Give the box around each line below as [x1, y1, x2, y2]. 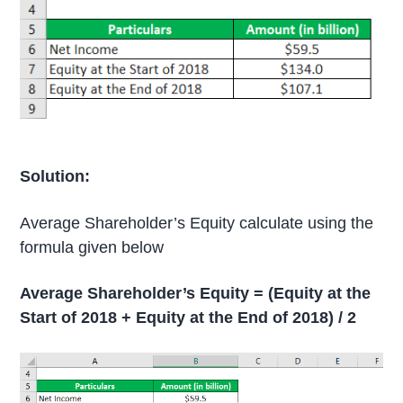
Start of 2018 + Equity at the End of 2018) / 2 [20, 309, 357, 327]
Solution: [20, 166, 91, 185]
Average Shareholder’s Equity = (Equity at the [20, 284, 372, 303]
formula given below [20, 237, 165, 256]
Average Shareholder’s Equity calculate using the [20, 213, 374, 232]
